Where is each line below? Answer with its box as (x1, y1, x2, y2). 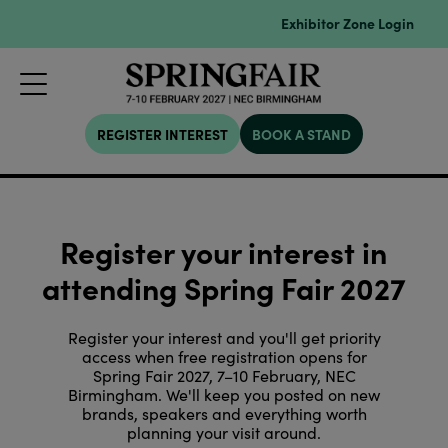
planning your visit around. (127, 422, 321, 444)
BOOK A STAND (251, 124, 351, 145)
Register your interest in (60, 230, 388, 273)
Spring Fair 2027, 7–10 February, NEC (92, 365, 356, 387)
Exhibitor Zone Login (281, 13, 415, 33)
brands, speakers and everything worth (81, 403, 367, 425)
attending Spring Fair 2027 (41, 266, 406, 309)
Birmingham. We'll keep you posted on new (68, 384, 380, 406)
